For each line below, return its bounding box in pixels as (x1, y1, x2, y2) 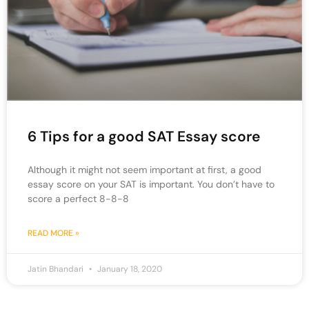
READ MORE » (28, 228, 79, 239)
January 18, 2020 (95, 263, 162, 275)
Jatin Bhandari (28, 263, 86, 275)
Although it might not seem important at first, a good (28, 163, 261, 177)
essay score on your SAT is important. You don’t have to (28, 178, 275, 191)
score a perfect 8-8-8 (28, 192, 129, 206)
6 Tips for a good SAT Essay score (28, 127, 260, 147)
